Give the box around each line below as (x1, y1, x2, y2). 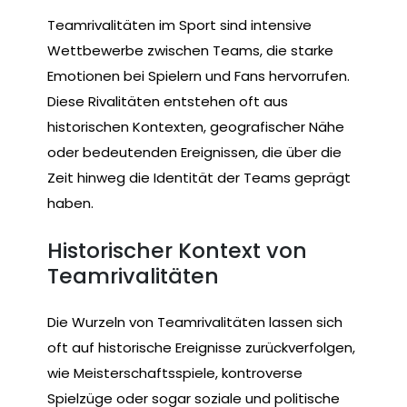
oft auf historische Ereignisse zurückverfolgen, (47, 338, 355, 358)
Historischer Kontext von (47, 234, 307, 265)
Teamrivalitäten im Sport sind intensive (47, 15, 312, 35)
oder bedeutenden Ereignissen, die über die (47, 143, 342, 163)
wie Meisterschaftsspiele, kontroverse (47, 363, 303, 383)
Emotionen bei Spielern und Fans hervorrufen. (47, 66, 350, 86)
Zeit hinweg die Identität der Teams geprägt (47, 168, 351, 188)
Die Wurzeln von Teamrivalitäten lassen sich (47, 313, 342, 333)
